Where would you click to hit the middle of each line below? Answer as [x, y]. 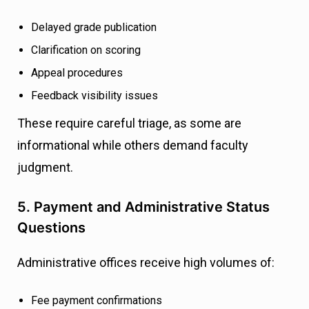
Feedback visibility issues [94, 96]
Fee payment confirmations [97, 300]
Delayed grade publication [94, 27]
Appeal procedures [77, 73]
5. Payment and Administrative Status [143, 207]
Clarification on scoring [86, 50]
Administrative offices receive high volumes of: [146, 262]
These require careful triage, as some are [129, 123]
